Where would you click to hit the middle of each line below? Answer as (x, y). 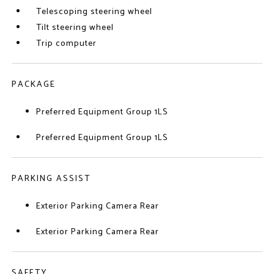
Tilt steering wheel (75, 28)
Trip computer (67, 44)
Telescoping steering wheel (94, 12)
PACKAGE (34, 85)
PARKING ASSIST (51, 179)
